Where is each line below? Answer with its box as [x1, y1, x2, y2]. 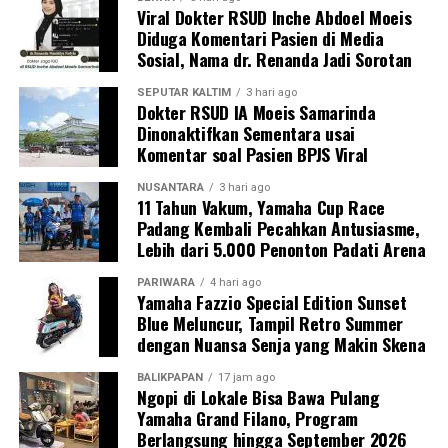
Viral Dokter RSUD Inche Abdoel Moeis [136, 4, 412, 31]
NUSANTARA [136, 181, 204, 195]
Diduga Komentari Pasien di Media [136, 25, 384, 52]
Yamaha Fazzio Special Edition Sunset [136, 289, 407, 316]
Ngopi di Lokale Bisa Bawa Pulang [136, 384, 380, 411]
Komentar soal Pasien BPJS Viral [136, 141, 368, 168]
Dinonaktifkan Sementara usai [136, 120, 356, 147]
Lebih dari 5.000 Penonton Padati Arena [136, 236, 426, 263]
